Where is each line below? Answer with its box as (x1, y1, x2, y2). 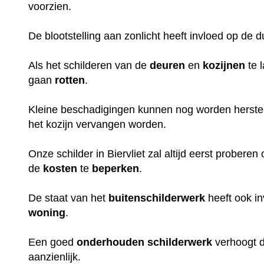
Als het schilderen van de (28, 59, 150, 71)
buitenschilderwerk (108, 192, 206, 204)
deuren (150, 59, 186, 71)
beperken (92, 162, 140, 174)
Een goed (28, 236, 77, 248)
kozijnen (203, 59, 246, 71)
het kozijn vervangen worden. (28, 118, 167, 130)
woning (28, 206, 66, 219)
